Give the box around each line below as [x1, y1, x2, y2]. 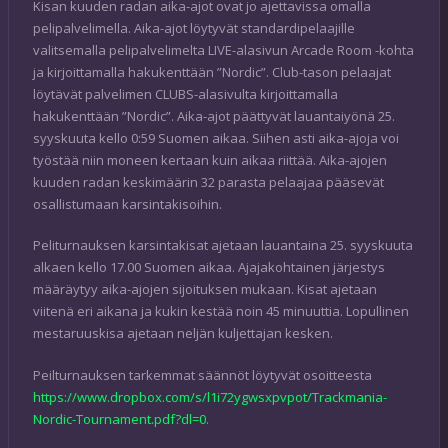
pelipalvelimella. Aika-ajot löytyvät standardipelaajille [33, 18, 355, 37]
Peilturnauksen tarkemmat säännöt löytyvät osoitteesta [33, 365, 372, 384]
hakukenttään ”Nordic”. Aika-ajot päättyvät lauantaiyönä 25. [33, 106, 395, 125]
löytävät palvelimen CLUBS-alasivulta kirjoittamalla [33, 84, 338, 103]
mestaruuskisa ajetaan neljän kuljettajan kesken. [33, 324, 333, 343]
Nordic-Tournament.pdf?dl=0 [33, 409, 206, 428]
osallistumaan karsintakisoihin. [33, 194, 222, 213]
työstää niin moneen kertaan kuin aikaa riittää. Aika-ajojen [33, 150, 387, 169]
